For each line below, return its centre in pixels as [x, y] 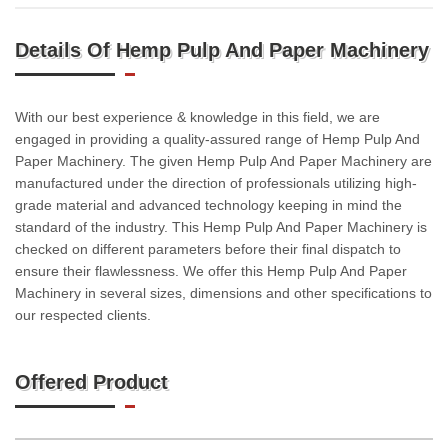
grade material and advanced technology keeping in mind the [208, 205]
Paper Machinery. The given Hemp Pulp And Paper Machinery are [223, 161]
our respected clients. [83, 315]
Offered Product [91, 382]
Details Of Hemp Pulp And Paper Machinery [222, 50]
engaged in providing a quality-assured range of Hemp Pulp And [217, 139]
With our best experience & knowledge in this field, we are [197, 117]
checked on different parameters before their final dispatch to [208, 249]
